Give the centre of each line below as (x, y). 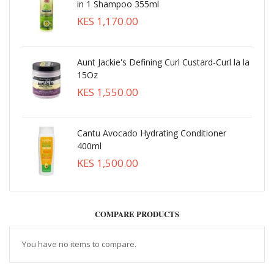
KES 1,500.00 (108, 163)
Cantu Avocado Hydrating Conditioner (152, 133)
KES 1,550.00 (108, 92)
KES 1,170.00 (108, 21)
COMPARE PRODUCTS (137, 214)
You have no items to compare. (79, 244)
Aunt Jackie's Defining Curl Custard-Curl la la (163, 62)
